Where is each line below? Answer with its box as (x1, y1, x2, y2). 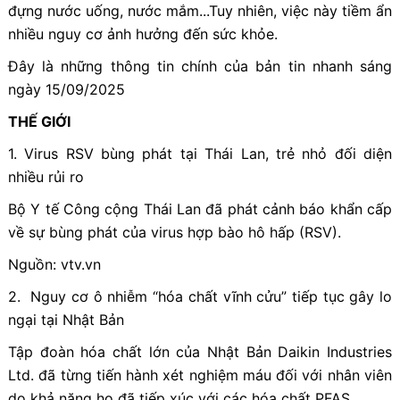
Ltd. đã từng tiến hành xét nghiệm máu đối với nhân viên (7, 365, 393, 384)
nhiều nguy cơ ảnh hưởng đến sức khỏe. (7, 24, 278, 43)
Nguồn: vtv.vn (7, 254, 101, 273)
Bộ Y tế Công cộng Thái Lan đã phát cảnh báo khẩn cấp (7, 199, 393, 218)
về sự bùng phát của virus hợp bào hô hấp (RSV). (7, 222, 341, 241)
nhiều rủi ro (7, 167, 84, 186)
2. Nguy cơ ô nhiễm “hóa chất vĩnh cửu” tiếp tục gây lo (7, 287, 393, 305)
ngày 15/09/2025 (7, 79, 125, 98)
